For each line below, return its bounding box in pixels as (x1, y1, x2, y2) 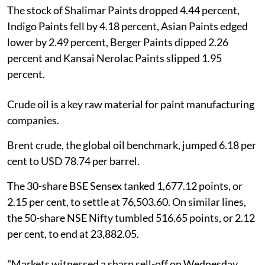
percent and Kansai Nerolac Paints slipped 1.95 (7, 51, 222, 64)
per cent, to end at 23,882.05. (7, 227, 139, 240)
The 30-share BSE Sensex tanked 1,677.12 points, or (7, 179, 243, 192)
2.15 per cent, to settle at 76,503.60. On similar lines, (7, 195, 246, 208)
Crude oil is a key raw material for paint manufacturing (7, 97, 254, 111)
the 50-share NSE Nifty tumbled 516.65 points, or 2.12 (7, 211, 255, 224)
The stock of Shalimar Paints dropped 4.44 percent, (7, 3, 240, 17)
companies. (7, 113, 59, 127)
